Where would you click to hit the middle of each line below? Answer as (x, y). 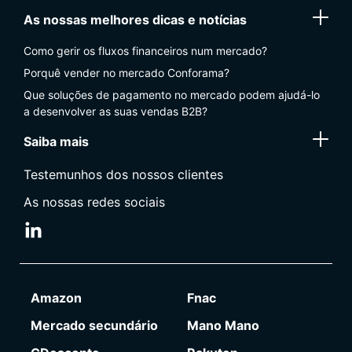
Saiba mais (56, 141)
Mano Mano (223, 325)
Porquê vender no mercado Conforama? (126, 72)
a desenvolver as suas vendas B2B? (115, 111)
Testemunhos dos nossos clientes (123, 174)
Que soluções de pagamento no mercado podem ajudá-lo (172, 94)
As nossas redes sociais (94, 202)
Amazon (56, 297)
